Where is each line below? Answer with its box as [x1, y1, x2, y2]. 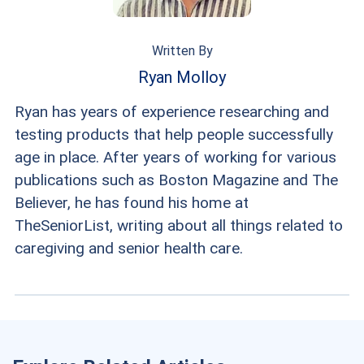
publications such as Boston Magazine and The [14, 170, 338, 189]
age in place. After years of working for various [14, 147, 336, 167]
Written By [151, 42, 213, 58]
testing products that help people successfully [14, 124, 333, 144]
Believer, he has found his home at [14, 193, 249, 212]
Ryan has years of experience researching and [14, 102, 329, 121]
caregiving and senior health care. [14, 238, 243, 258]
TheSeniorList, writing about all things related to [14, 215, 343, 235]
